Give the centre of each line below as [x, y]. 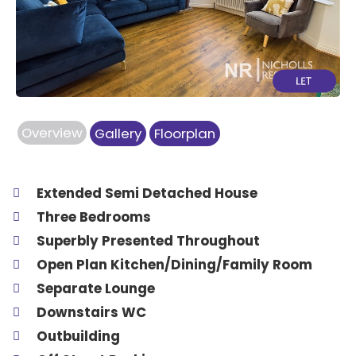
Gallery [118, 133]
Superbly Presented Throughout [148, 240]
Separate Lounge [96, 288]
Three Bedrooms [94, 217]
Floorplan [185, 133]
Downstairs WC [91, 312]
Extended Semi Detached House [147, 193]
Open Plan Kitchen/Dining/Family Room [174, 264]
